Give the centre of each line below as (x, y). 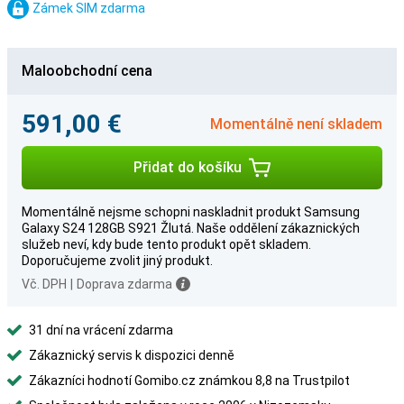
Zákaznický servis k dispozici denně (132, 355)
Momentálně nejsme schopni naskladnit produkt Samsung (191, 212)
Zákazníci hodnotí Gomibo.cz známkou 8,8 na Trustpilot (189, 381)
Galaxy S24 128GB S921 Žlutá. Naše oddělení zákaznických (191, 228)
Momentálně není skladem (296, 124)
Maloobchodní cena (87, 71)
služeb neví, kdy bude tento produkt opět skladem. (166, 244)
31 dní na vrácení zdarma (101, 330)
